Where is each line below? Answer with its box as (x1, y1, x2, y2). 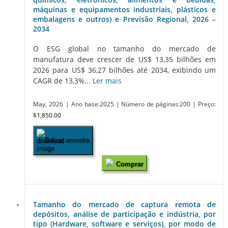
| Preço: (192, 100, 216, 108)
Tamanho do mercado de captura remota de (33, 199, 216, 209)
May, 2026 (33, 100, 63, 108)
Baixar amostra (45, 136, 90, 145)
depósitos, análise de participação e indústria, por (33, 209, 216, 219)
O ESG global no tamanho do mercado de (33, 43, 216, 53)
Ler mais (93, 75, 122, 85)
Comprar (116, 160, 144, 168)
